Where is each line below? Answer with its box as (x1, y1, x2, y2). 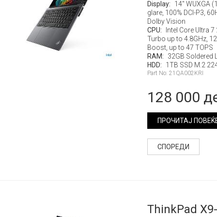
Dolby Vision (147, 17, 186, 25)
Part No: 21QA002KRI (147, 70, 203, 77)
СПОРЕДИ (157, 143, 189, 151)
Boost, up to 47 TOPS (147, 44, 213, 51)
